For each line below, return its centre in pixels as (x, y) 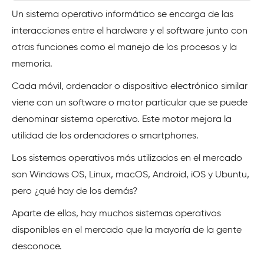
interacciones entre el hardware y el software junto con (130, 31)
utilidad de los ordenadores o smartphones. (105, 136)
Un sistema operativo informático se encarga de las (123, 15)
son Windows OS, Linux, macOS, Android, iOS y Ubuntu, (131, 175)
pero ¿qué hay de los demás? (75, 192)
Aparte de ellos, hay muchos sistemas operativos (116, 214)
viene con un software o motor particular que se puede (130, 103)
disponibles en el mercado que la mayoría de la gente (127, 230)
